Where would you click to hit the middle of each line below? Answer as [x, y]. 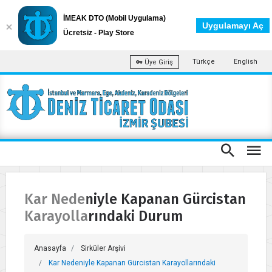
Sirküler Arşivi [103, 249]
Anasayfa [50, 249]
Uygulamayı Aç [233, 25]
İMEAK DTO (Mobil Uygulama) [114, 18]
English [246, 62]
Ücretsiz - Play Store [99, 33]
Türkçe [204, 62]
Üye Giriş [158, 62]
